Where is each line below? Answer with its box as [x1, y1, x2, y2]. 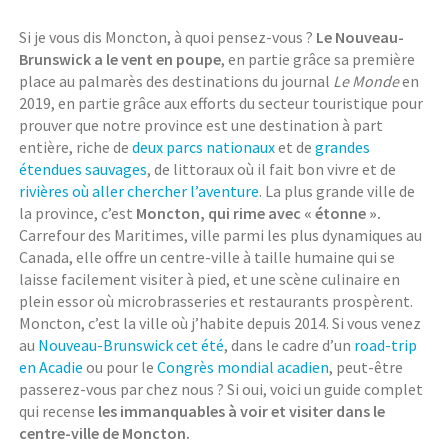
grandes [315, 137, 371, 158]
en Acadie [19, 357, 84, 378]
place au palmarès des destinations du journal [19, 71, 334, 92]
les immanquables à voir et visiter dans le [98, 401, 386, 422]
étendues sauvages [19, 159, 148, 180]
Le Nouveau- [316, 27, 405, 48]
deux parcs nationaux [132, 137, 276, 158]
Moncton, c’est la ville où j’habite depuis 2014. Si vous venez [19, 313, 422, 334]
